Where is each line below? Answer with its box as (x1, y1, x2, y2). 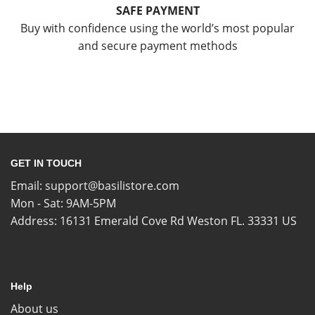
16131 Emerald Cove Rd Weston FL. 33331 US (60, 213, 297, 229)
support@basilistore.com (45, 178, 179, 194)
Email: (11, 178, 45, 194)
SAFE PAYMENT (115, 3, 200, 19)
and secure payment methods (77, 38, 238, 54)
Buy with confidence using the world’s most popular (20, 20, 295, 37)
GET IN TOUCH (11, 157, 82, 169)
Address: (11, 213, 60, 229)
